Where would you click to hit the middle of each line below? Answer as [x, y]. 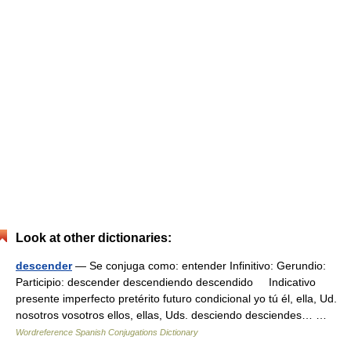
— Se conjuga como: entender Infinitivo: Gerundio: [199, 266]
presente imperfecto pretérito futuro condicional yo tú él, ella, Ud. [176, 299]
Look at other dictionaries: [94, 238]
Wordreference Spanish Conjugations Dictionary [107, 332]
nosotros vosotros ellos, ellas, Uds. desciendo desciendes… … [174, 315]
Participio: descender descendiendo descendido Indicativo [169, 282]
